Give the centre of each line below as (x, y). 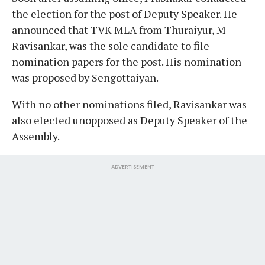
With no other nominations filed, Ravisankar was (129, 104)
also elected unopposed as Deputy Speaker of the (130, 120)
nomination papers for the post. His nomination (127, 61)
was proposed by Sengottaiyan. (85, 77)
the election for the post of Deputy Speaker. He (125, 13)
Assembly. (36, 136)
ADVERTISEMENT (132, 167)
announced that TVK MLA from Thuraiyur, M (119, 29)
